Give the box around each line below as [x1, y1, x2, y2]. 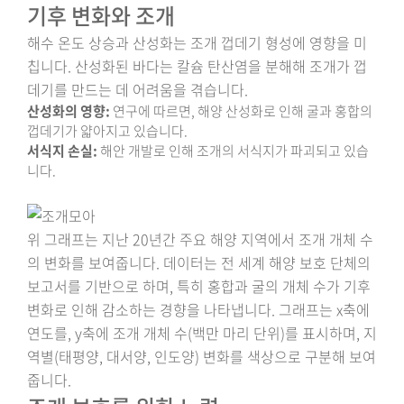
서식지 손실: [27, 141, 97, 161]
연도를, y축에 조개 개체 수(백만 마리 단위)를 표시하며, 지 [27, 322, 377, 344]
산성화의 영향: [27, 101, 110, 121]
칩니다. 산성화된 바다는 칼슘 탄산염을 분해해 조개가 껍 [27, 55, 367, 77]
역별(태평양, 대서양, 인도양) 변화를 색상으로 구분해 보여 [27, 345, 376, 367]
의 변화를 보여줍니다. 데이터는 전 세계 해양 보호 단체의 [27, 252, 371, 273]
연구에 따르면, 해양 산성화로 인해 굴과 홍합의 [110, 101, 372, 121]
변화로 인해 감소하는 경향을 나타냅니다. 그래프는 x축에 [27, 298, 370, 320]
